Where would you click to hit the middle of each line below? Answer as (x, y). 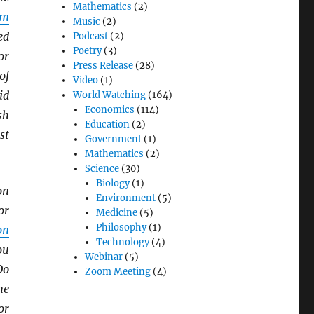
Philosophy (121, 228)
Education (107, 125)
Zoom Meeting (117, 272)
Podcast (91, 36)
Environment (125, 198)
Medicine (116, 213)
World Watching (110, 95)
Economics (109, 110)
